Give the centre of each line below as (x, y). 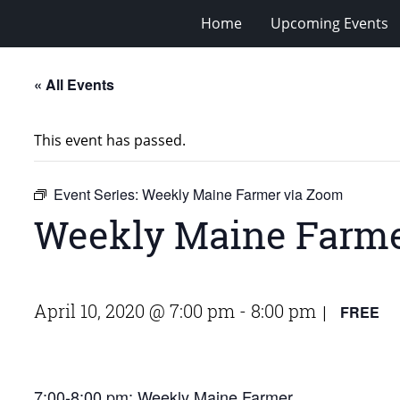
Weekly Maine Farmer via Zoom (242, 194)
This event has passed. (110, 140)
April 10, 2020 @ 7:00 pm (134, 310)
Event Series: (98, 194)
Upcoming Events (329, 23)
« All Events (74, 84)
